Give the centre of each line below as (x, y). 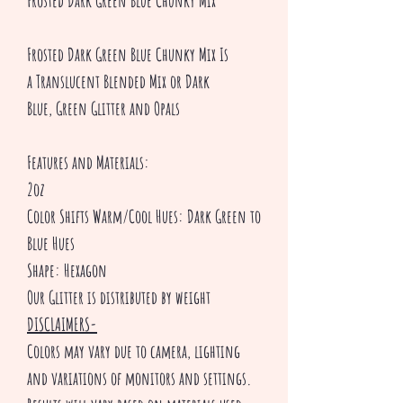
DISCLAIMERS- (62, 324)
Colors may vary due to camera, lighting (134, 351)
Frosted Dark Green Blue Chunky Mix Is (128, 54)
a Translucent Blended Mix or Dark (118, 81)
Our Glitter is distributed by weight (119, 297)
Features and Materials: (88, 162)
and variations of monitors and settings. (141, 378)
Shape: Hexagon (69, 270)
